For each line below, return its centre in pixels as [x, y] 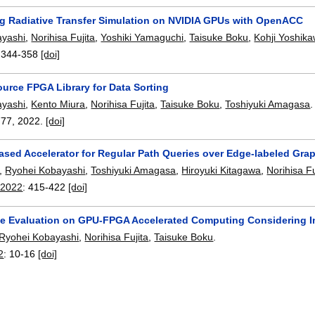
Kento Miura [58, 104]
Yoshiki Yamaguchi [142, 38]
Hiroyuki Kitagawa [221, 171]
